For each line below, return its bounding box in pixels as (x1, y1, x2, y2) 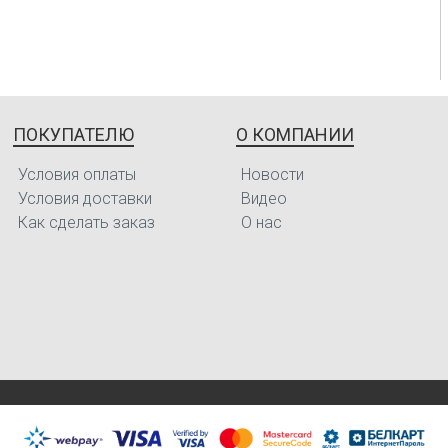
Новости (240, 164, 304, 184)
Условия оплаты (18, 164, 137, 184)
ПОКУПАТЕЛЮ (13, 123, 135, 145)
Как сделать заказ (18, 212, 156, 232)
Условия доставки (18, 188, 153, 208)
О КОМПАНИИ (235, 123, 354, 145)
